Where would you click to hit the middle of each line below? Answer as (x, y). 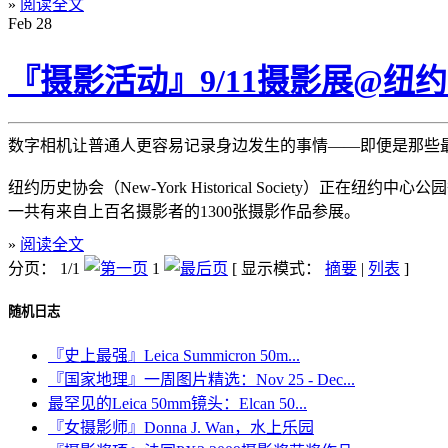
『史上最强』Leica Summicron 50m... (174, 356)
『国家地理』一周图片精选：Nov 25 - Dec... (201, 380)
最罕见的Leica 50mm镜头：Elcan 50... (177, 404)
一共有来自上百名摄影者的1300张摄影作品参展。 (184, 211)
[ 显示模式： (278, 268)
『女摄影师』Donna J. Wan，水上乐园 (181, 428)
